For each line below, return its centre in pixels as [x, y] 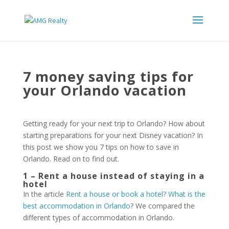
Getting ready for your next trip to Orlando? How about [114, 123]
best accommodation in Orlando [76, 206]
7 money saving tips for [108, 76]
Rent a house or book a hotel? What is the [135, 194]
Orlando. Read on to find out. [71, 159]
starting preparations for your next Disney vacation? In [113, 135]
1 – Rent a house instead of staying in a [113, 176]
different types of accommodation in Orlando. [98, 217]
